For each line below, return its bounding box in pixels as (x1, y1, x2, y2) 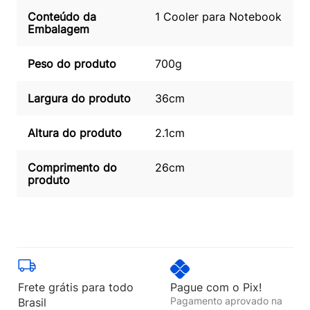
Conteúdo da (28, 9, 96, 24)
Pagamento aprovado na (170, 294, 282, 307)
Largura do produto (28, 91, 131, 105)
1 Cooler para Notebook (155, 9, 282, 24)
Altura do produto (28, 125, 122, 140)
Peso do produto (28, 56, 116, 71)
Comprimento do (28, 160, 117, 174)
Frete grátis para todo (18, 280, 134, 294)
